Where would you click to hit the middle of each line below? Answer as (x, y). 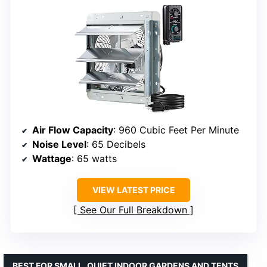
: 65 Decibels (116, 144)
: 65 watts (94, 158)
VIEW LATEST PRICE (133, 190)
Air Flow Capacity (73, 130)
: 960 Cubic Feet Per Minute (176, 130)
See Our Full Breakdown (133, 209)
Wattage (52, 158)
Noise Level (59, 144)
